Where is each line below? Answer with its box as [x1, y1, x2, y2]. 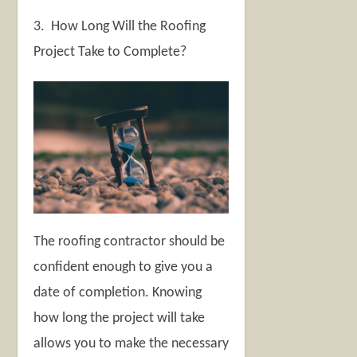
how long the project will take [33, 310, 206, 326]
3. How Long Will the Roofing [33, 19, 206, 35]
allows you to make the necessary [33, 335, 229, 351]
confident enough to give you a [33, 259, 214, 275]
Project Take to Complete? [33, 45, 187, 61]
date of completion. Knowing [33, 284, 202, 300]
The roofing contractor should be [33, 233, 226, 249]
